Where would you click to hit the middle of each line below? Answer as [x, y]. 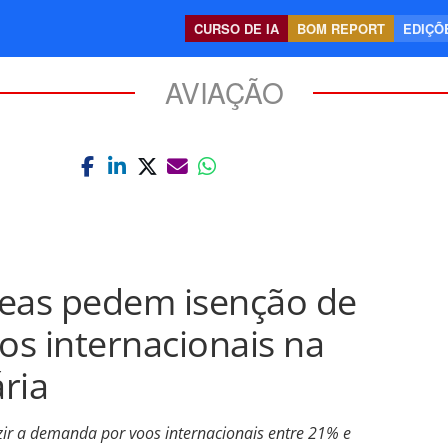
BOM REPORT [341, 28]
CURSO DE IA [236, 28]
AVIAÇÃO [224, 92]
